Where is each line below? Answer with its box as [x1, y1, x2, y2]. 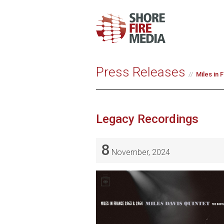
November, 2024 [109, 147, 170, 157]
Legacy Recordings [96, 111, 198, 126]
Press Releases [96, 64, 185, 79]
